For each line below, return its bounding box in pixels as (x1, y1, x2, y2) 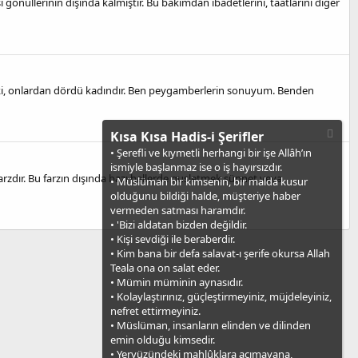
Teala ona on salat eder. (110, 261, 220, 275)
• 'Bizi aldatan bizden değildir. (110, 217, 247, 232)
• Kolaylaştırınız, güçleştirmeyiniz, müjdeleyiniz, (110, 289, 332, 304)
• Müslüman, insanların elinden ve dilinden (110, 318, 311, 332)
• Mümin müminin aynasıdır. (110, 275, 243, 289)
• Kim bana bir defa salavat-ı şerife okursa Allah (110, 246, 330, 261)
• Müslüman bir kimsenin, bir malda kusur (110, 174, 308, 189)
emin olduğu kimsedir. (110, 332, 215, 347)
